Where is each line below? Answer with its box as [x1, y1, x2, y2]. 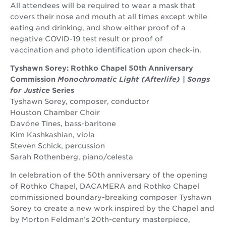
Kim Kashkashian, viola [10, 131, 95, 139]
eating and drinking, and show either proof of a [10, 24, 186, 32]
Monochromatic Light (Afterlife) [58, 75, 183, 83]
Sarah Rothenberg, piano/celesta [10, 153, 133, 161]
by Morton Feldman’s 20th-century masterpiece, [10, 215, 190, 223]
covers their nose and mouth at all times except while [10, 13, 207, 21]
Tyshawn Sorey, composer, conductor [10, 97, 149, 105]
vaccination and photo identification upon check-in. [10, 46, 203, 54]
